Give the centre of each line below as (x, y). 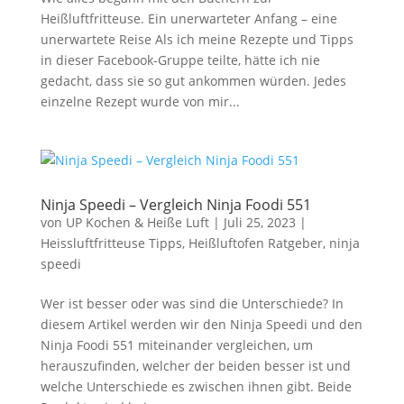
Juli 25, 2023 (259, 222)
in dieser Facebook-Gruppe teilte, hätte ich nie (180, 60)
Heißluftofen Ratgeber (255, 243)
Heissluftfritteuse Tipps (111, 243)
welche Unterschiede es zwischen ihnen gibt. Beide (196, 386)
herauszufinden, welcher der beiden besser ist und (195, 366)
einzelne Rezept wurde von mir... (140, 101)
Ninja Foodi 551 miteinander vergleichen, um (176, 345)
